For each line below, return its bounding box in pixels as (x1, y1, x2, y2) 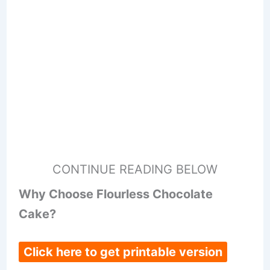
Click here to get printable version (23, 245, 222, 260)
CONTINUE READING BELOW (52, 162, 218, 177)
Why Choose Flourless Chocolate (18, 187, 213, 202)
